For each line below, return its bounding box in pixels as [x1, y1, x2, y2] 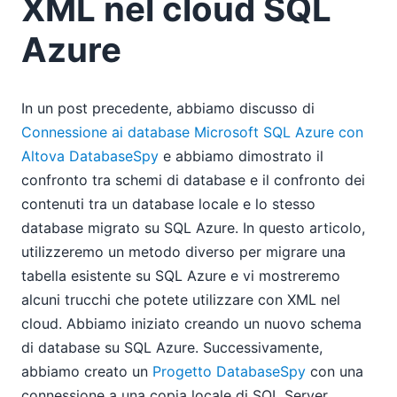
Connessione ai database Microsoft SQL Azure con [21, 123, 363, 142]
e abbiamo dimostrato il [159, 147, 323, 166]
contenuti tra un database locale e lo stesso [21, 195, 315, 214]
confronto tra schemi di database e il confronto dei [21, 171, 365, 190]
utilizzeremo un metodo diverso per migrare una [21, 243, 346, 261]
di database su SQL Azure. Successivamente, [21, 339, 323, 357]
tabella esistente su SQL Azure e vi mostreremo [21, 267, 340, 285]
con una [306, 362, 363, 381]
